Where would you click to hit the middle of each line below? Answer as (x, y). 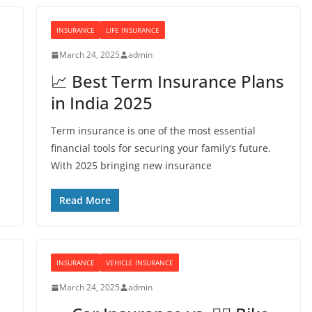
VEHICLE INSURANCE (139, 263)
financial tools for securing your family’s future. (161, 148)
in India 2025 (101, 103)
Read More (85, 200)
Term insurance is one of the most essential (153, 131)
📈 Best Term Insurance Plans (167, 81)
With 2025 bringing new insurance (131, 165)
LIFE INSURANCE (132, 30)
